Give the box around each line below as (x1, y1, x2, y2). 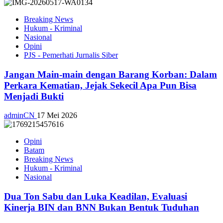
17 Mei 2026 (37, 111, 77, 120)
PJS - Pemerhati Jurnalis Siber (24, 50, 118, 59)
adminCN (4, 111, 37, 120)
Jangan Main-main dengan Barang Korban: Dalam (4, 69, 217, 80)
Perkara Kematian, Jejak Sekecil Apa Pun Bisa (4, 80, 197, 91)
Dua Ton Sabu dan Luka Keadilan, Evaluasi (4, 191, 187, 202)
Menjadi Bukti (4, 91, 64, 102)
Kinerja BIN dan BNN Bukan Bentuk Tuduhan (4, 202, 199, 213)
